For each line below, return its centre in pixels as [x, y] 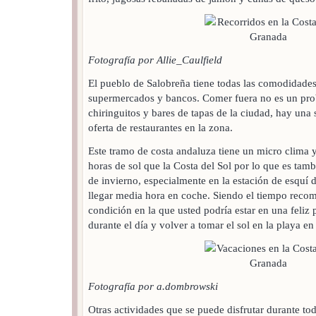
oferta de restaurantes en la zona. [160, 128]
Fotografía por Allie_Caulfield [155, 60]
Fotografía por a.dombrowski [153, 286]
